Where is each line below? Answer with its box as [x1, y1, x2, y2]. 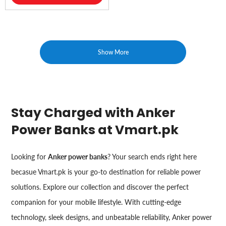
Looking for [11, 152, 48, 161]
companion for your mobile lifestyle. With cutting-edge [11, 197, 182, 206]
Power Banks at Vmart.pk [11, 121, 179, 139]
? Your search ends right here [107, 152, 197, 161]
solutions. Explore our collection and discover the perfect [11, 182, 189, 191]
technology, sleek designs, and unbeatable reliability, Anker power [11, 212, 212, 221]
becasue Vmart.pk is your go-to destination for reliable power [11, 167, 201, 176]
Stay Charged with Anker [11, 103, 176, 122]
